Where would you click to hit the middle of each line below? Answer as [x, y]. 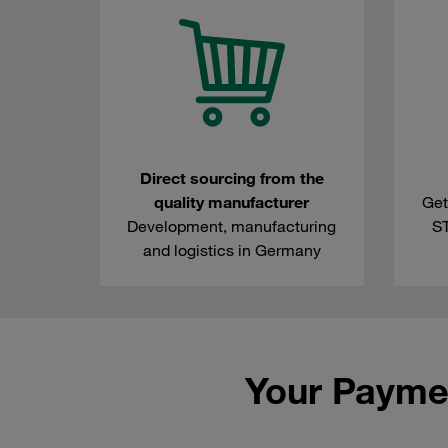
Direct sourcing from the [231, 178]
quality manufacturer [232, 202]
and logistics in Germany [231, 250]
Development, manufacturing [232, 226]
